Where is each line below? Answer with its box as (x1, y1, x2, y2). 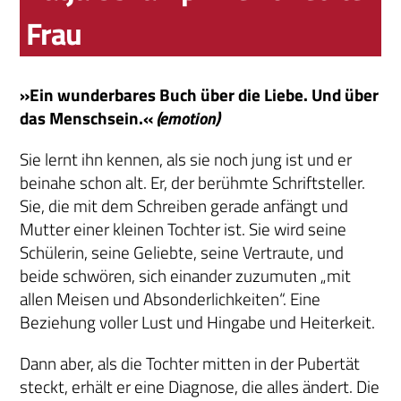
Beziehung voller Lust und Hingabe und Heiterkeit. (20, 310, 376, 336)
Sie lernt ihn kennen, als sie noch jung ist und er (20, 147, 353, 173)
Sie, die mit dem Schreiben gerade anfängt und (20, 193, 349, 219)
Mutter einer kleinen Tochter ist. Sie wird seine (20, 217, 347, 243)
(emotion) (157, 106, 220, 132)
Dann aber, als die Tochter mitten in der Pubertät (20, 351, 361, 377)
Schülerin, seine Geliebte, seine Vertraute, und (20, 240, 345, 266)
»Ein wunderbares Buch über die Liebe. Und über (20, 82, 380, 108)
